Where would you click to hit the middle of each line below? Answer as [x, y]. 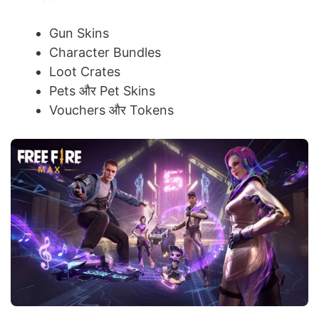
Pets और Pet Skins [102, 90]
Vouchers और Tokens [111, 110]
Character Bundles [105, 52]
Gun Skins [79, 33]
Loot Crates [85, 71]
